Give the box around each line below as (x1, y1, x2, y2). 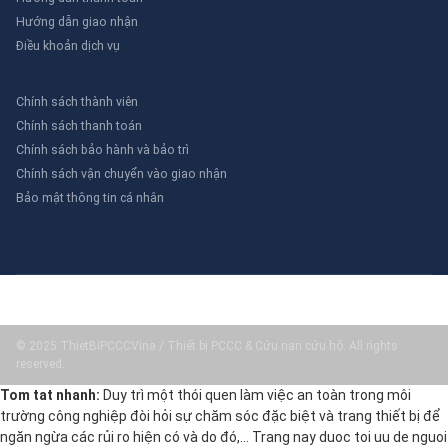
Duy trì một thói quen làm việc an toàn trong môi (100, 387, 411, 403)
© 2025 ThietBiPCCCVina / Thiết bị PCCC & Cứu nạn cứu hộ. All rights (16, 339, 398, 353)
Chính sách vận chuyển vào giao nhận (16, 166, 227, 181)
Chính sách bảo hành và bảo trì (16, 142, 189, 157)
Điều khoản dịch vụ (16, 38, 120, 53)
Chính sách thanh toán (16, 118, 142, 133)
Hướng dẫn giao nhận (16, 14, 138, 29)
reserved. (16, 357, 65, 371)
